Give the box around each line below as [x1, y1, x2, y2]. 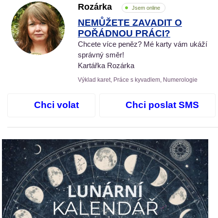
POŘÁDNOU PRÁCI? [78, 28, 170, 38]
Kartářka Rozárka [78, 61, 134, 70]
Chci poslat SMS [125, 100, 199, 110]
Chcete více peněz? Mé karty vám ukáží [78, 39, 207, 48]
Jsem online [132, 4, 160, 11]
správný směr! [78, 50, 124, 59]
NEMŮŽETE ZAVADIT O [78, 17, 182, 28]
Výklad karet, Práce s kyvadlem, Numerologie [78, 76, 198, 83]
